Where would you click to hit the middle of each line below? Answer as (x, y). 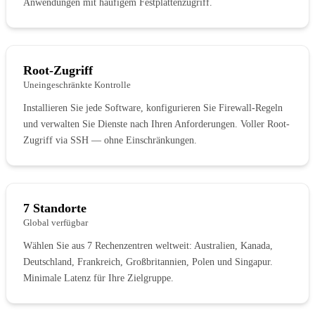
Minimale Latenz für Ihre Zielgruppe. (98, 278)
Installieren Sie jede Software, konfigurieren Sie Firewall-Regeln (153, 108)
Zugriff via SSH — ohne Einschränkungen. (110, 140)
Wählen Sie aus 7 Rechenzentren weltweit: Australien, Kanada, (148, 245)
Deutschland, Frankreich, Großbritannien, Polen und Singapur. (148, 262)
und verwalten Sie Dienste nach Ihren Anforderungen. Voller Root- (156, 124)
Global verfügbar (56, 222)
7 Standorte (55, 208)
